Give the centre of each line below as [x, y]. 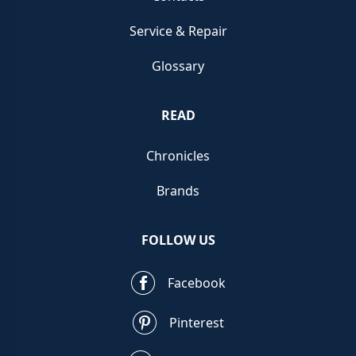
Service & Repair [178, 31]
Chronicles [178, 156]
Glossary [178, 66]
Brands [178, 191]
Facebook [196, 283]
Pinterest [196, 323]
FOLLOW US [178, 240]
